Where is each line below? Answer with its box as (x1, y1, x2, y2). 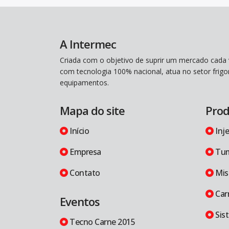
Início (67, 125, 89, 136)
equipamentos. (60, 78, 109, 87)
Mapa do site (60, 103, 125, 118)
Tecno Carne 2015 (67, 216, 135, 227)
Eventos (60, 194, 100, 209)
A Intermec (60, 36, 116, 52)
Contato (67, 167, 100, 178)
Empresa (67, 146, 101, 157)
